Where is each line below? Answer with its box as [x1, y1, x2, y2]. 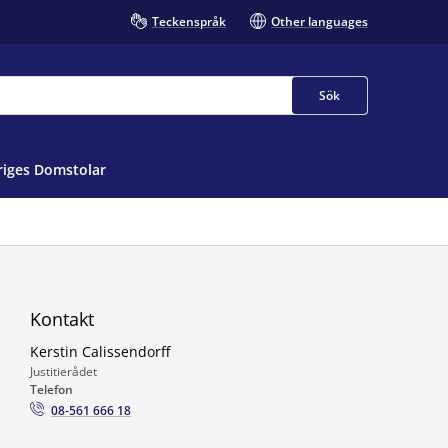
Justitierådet [30, 363, 97, 380]
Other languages [271, 13, 368, 30]
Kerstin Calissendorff [30, 342, 170, 361]
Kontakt [30, 307, 94, 331]
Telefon [30, 381, 73, 398]
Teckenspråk [152, 13, 226, 30]
